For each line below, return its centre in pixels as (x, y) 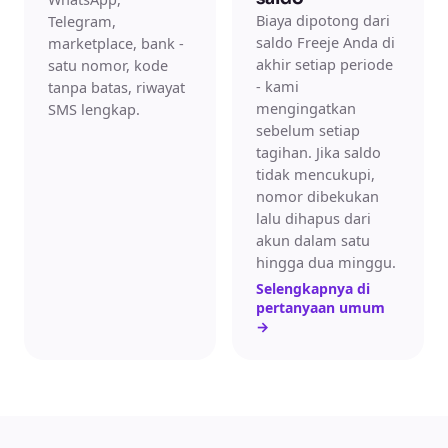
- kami (277, 86)
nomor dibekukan (317, 196)
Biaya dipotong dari (323, 20)
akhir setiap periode (324, 64)
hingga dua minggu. (326, 262)
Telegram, (82, 21)
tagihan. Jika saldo (318, 152)
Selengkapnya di (313, 288)
